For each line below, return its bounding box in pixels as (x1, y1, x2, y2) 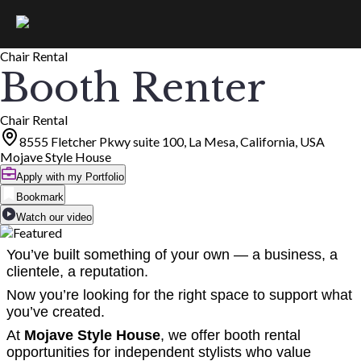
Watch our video (16, 211, 92, 223)
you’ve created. (6, 304, 105, 320)
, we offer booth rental (160, 327, 301, 343)
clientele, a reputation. (6, 263, 148, 280)
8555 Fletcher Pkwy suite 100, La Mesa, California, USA (19, 134, 325, 149)
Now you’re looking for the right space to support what (6, 287, 352, 303)
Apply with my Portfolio (16, 171, 124, 183)
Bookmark (16, 191, 64, 203)
